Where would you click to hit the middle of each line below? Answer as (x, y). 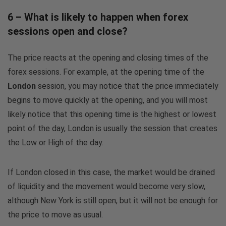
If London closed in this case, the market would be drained (111, 172)
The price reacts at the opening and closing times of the (108, 58)
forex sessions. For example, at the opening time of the (106, 72)
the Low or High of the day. (55, 142)
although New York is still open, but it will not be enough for (113, 200)
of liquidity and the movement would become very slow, (106, 186)
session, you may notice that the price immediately (127, 86)
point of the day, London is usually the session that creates (112, 128)
